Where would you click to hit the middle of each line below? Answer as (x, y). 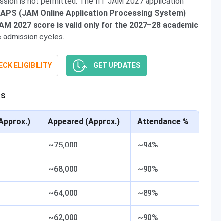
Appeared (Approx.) (84, 122)
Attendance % (163, 122)
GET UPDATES (116, 65)
